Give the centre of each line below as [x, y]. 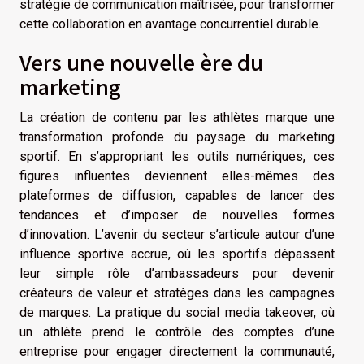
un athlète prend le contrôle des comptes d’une [177, 332]
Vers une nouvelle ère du [141, 62]
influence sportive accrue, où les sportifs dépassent [177, 254]
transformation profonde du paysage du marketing [177, 137]
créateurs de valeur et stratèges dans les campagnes [177, 293]
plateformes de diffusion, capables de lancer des [177, 196]
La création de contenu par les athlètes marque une [177, 118]
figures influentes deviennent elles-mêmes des [177, 176]
